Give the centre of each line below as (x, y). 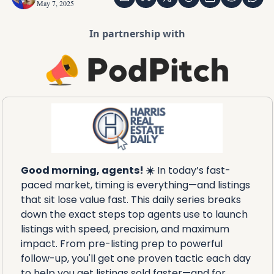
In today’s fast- (192, 170)
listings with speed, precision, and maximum (125, 229)
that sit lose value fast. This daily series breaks (131, 199)
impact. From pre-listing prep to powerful (121, 243)
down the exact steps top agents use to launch (134, 214)
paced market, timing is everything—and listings (135, 185)
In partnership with (137, 34)
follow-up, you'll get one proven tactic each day (135, 258)
